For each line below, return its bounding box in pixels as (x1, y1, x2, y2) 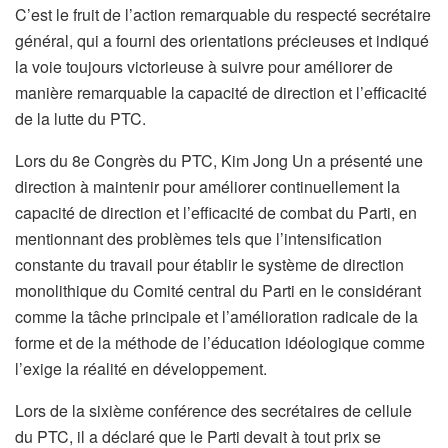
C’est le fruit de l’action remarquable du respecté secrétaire (15, 3, 431, 27)
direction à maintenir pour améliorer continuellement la (15, 175, 400, 199)
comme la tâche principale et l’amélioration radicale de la (15, 305, 418, 329)
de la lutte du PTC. (15, 107, 146, 131)
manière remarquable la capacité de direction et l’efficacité (15, 81, 427, 105)
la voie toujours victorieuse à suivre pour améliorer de (15, 55, 393, 79)
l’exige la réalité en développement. (15, 357, 267, 381)
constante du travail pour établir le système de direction (15, 253, 404, 277)
